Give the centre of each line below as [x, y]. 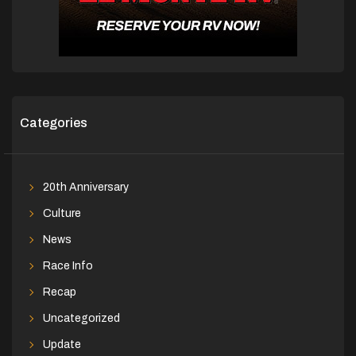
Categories [54, 122]
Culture [62, 213]
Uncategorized [81, 318]
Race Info [68, 265]
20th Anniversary [85, 187]
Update [62, 344]
